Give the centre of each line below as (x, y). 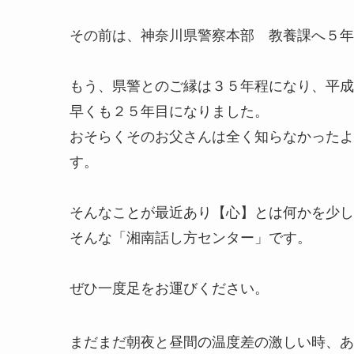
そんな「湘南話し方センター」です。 (190, 237)
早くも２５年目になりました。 (169, 111)
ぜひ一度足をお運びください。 (169, 288)
